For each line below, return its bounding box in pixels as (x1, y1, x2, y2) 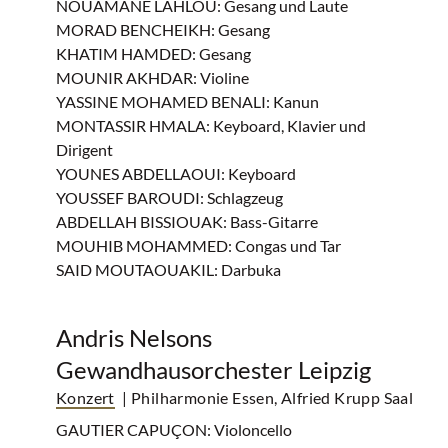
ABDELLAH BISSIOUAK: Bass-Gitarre (56, 212, 318, 231)
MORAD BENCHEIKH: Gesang (56, 20, 270, 39)
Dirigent (56, 140, 113, 159)
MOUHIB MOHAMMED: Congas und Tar (56, 236, 341, 255)
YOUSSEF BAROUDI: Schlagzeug (56, 188, 283, 207)
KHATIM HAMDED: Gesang (56, 44, 251, 63)
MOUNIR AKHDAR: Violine (56, 68, 249, 87)
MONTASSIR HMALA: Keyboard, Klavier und (56, 116, 366, 135)
